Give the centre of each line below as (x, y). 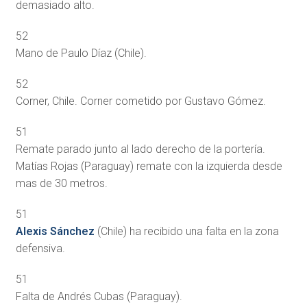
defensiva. (40, 249)
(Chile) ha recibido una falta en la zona (186, 232)
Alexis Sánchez (55, 232)
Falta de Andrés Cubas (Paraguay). (99, 297)
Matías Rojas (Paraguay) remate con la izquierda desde (149, 167)
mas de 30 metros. (61, 184)
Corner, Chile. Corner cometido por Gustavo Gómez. (140, 101)
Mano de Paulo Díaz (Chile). (81, 53)
